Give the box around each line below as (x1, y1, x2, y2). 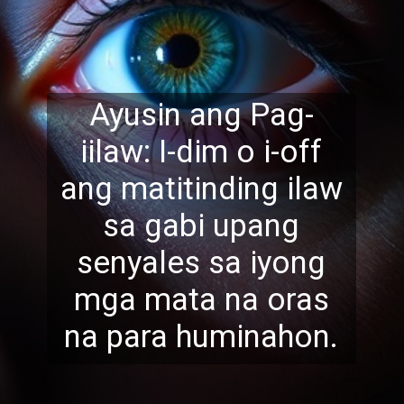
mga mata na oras (73, 280, 329, 317)
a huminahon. (151, 317, 339, 354)
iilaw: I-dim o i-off (80, 133, 323, 170)
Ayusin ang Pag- (88, 96, 314, 133)
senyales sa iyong (77, 243, 326, 280)
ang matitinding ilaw (60, 170, 343, 207)
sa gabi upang (103, 207, 300, 243)
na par (64, 317, 151, 354)
